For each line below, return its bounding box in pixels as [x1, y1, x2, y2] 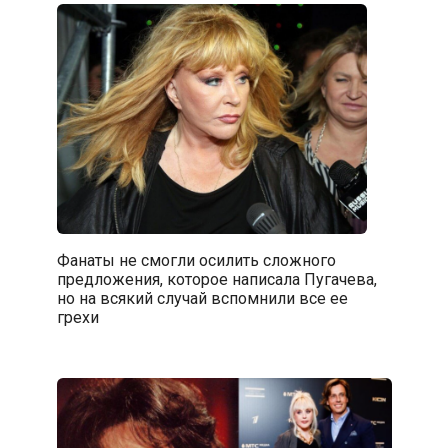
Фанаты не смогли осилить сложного [56, 250, 336, 270]
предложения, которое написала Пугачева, [56, 269, 377, 289]
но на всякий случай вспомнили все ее [56, 288, 348, 308]
